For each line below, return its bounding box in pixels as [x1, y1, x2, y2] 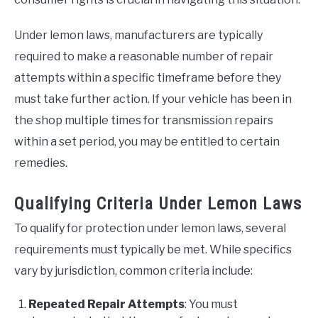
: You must [185, 297, 238, 312]
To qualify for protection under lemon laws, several [14, 221, 286, 236]
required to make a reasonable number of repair [14, 50, 273, 64]
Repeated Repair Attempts [28, 297, 185, 312]
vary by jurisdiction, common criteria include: [14, 264, 253, 278]
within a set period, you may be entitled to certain [14, 135, 280, 149]
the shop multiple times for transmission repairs [14, 114, 273, 128]
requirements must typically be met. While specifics [14, 243, 292, 257]
